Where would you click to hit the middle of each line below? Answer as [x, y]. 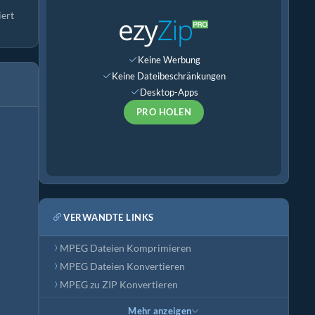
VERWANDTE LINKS [109, 217]
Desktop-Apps [169, 92]
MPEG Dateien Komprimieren [126, 248]
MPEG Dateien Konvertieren [122, 266]
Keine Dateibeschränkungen [169, 76]
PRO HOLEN [164, 112]
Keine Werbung [169, 59]
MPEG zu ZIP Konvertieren [119, 285]
